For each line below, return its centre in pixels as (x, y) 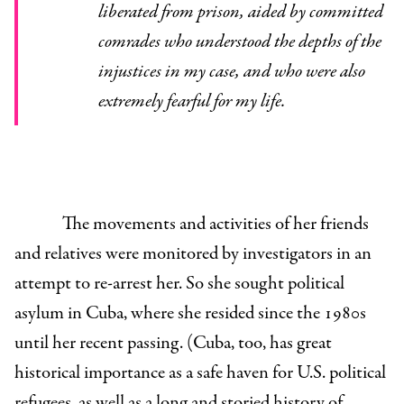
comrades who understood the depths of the (239, 42)
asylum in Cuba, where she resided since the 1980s (190, 314)
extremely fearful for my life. (192, 102)
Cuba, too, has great (262, 344)
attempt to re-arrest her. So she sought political (179, 284)
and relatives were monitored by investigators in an (193, 254)
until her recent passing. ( (104, 344)
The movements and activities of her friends (215, 225)
